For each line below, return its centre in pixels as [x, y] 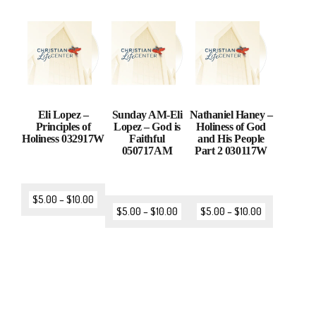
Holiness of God [231, 127]
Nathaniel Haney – [231, 115]
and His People [231, 139]
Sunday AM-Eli [147, 115]
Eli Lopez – [63, 115]
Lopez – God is [147, 127]
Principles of [63, 127]
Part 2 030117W [231, 151]
